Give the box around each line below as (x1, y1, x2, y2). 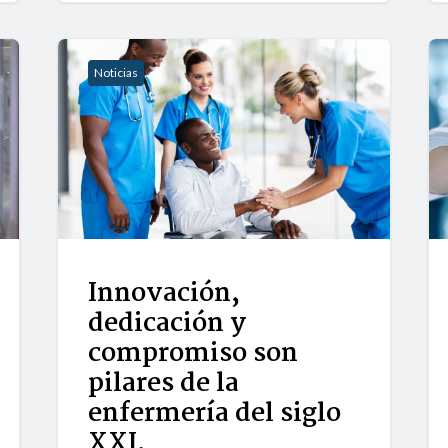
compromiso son (88, 333, 299, 376)
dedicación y (88, 303, 247, 346)
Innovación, (88, 273, 241, 316)
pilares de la (88, 363, 240, 406)
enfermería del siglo (88, 393, 342, 436)
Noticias (94, 65, 139, 81)
